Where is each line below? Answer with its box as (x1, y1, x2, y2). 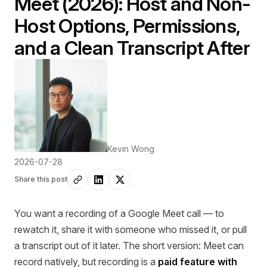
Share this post (14, 175, 67, 184)
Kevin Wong (107, 144, 154, 154)
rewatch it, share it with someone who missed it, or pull (14, 223, 247, 236)
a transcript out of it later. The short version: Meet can (14, 240, 244, 252)
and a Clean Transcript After (14, 36, 250, 60)
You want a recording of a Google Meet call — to (14, 207, 224, 220)
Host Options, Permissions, (14, 14, 240, 38)
